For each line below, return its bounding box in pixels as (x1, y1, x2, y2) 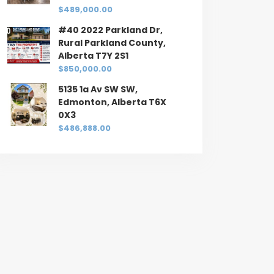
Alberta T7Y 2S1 (58, 50, 128, 62)
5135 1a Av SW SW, (58, 83, 138, 96)
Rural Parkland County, (58, 37, 166, 50)
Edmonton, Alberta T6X (58, 96, 166, 109)
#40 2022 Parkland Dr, (58, 24, 163, 37)
